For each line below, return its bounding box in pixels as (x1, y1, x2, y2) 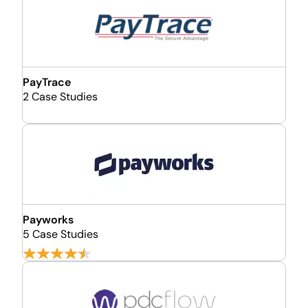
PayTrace (23, 75, 71, 89)
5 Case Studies (23, 227, 98, 241)
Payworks (23, 212, 74, 227)
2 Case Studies (23, 89, 98, 104)
